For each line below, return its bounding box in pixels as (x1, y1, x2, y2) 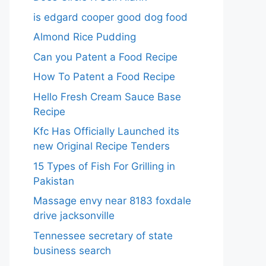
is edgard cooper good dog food (33, 11, 188, 23)
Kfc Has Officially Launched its (33, 125, 179, 137)
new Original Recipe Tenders (33, 140, 170, 152)
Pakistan (33, 175, 74, 187)
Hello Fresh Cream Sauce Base (33, 90, 181, 103)
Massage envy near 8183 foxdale (33, 195, 191, 207)
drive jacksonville (33, 210, 115, 221)
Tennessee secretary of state (33, 229, 173, 242)
